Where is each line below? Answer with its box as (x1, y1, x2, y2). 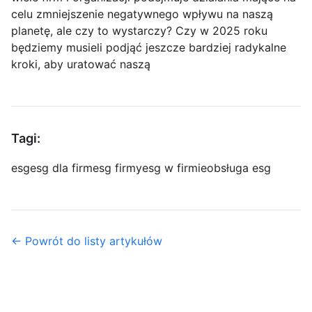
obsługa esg (207, 161, 271, 175)
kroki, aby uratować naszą (11, 57, 150, 72)
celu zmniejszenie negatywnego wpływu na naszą (11, 7, 273, 22)
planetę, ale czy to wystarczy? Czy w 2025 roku (11, 24, 267, 38)
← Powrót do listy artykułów (11, 234, 162, 249)
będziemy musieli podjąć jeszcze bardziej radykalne (11, 40, 286, 55)
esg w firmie (142, 161, 207, 175)
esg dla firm (30, 161, 93, 175)
